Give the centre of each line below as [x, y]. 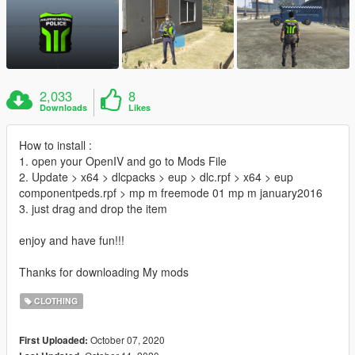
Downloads [64, 107]
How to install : [55, 145]
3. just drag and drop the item [93, 208]
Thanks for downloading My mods [104, 271]
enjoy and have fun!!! [72, 240]
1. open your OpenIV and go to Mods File [123, 160]
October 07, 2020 [126, 339]
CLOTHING [55, 300]
